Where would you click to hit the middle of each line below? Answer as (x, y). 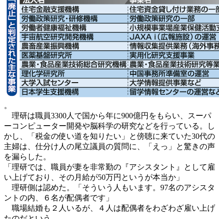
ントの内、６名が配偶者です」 (59, 197)
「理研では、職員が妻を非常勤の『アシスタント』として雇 (109, 167)
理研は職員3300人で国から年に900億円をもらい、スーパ (108, 115)
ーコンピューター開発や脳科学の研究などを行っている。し (109, 126)
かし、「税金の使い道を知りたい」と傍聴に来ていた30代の (109, 136)
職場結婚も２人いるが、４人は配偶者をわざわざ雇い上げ (109, 208)
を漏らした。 (27, 156)
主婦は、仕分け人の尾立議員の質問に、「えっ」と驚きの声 (109, 146)
